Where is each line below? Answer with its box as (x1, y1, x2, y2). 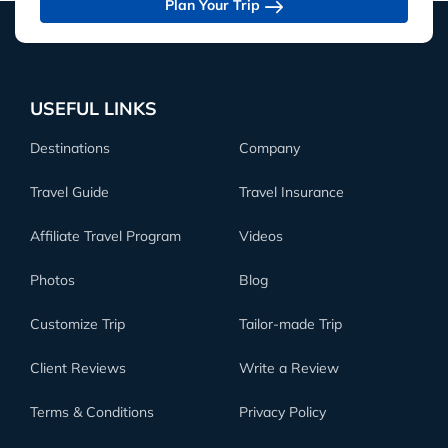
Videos (239, 227, 283, 246)
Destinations (30, 139, 110, 158)
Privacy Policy (239, 403, 326, 422)
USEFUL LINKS (30, 97, 157, 121)
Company (239, 139, 300, 158)
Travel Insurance (239, 183, 344, 202)
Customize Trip (30, 315, 125, 334)
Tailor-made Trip (239, 315, 342, 334)
